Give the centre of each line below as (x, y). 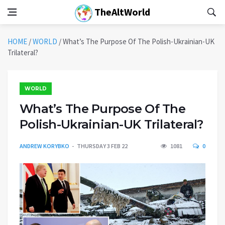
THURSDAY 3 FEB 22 (102, 146)
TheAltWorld (121, 12)
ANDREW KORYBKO (44, 146)
